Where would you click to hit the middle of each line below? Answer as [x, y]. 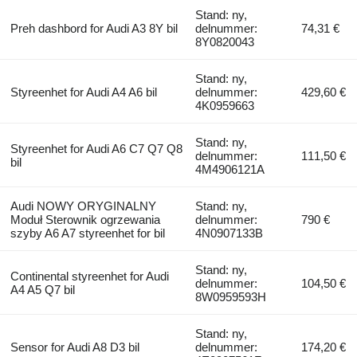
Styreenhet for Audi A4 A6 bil [83, 92]
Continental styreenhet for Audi [89, 276]
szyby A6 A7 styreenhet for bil [87, 233]
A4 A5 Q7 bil [42, 289]
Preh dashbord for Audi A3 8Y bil [94, 28]
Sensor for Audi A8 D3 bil [75, 347]
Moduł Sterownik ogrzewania [85, 219]
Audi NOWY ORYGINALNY [83, 206]
